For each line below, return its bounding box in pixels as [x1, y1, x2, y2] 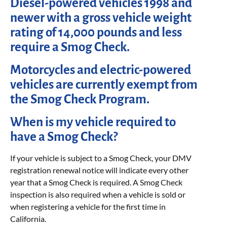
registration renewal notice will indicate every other [10, 165, 188, 175]
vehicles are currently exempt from [10, 77, 198, 91]
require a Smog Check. [10, 40, 130, 54]
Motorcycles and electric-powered [10, 62, 191, 77]
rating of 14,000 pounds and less [10, 25, 182, 39]
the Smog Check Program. [10, 92, 149, 106]
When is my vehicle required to [10, 115, 176, 129]
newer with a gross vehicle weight [10, 10, 192, 24]
